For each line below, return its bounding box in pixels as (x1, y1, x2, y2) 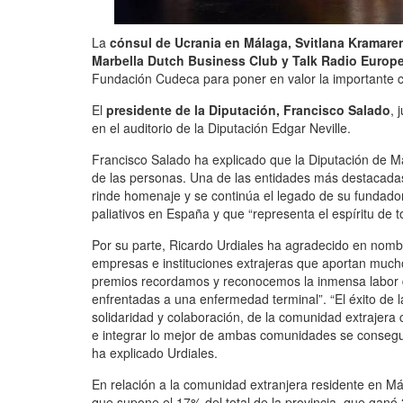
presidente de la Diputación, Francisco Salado (106, 100, 390, 119)
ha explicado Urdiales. (92, 343, 218, 362)
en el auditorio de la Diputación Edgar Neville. (92, 118, 351, 137)
